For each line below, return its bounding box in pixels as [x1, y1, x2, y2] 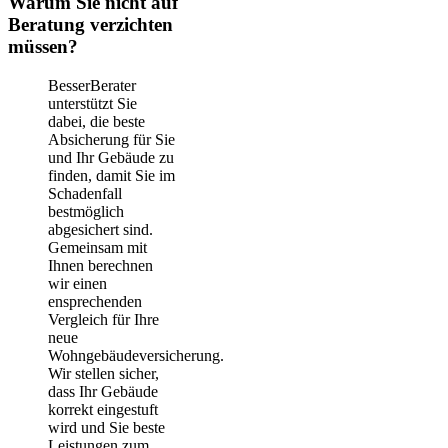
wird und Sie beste [48, 418, 165, 436]
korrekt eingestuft [48, 400, 158, 418]
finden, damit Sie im [48, 166, 175, 184]
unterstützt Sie [48, 94, 137, 112]
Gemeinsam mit [48, 238, 147, 256]
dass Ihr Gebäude [48, 382, 158, 400]
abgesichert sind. [48, 220, 153, 238]
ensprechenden [48, 292, 142, 310]
